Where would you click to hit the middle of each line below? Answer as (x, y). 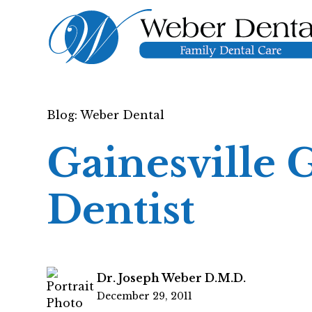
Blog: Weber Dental (106, 115)
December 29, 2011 (145, 296)
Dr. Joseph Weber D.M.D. (172, 278)
